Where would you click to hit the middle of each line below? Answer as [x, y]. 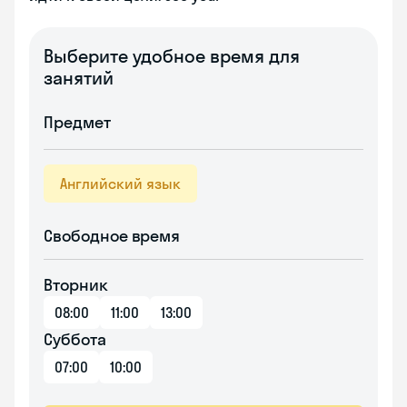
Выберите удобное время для [172, 56]
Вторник [76, 285]
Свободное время [112, 236]
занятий [79, 78]
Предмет [77, 122]
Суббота [75, 339]
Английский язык [120, 184]
